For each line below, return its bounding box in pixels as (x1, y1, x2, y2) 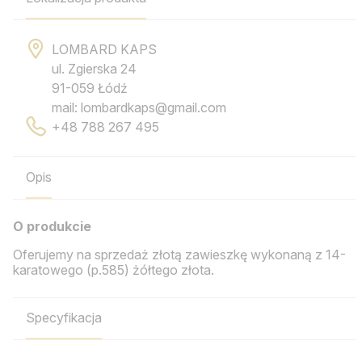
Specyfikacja (26, 309, 102, 326)
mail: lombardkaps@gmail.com (52, 99, 226, 116)
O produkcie (13, 217, 91, 234)
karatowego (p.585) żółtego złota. (13, 261, 214, 278)
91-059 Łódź (52, 80, 128, 97)
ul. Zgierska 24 (52, 61, 137, 78)
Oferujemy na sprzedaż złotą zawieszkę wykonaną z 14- (13, 246, 346, 263)
